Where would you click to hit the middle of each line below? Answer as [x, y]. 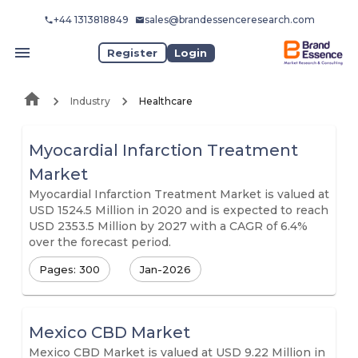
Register [133, 52]
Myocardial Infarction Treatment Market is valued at [179, 194]
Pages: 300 [70, 269]
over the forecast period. [100, 242]
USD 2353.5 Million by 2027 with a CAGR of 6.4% [168, 226]
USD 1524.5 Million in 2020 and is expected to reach [179, 210]
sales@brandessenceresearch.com [229, 20]
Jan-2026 [165, 269]
